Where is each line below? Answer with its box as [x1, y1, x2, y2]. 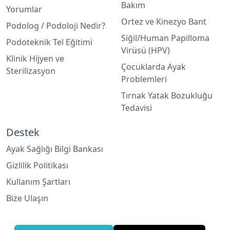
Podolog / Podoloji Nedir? [6, 20, 105, 31]
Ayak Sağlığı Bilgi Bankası [6, 143, 103, 155]
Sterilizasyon [6, 65, 55, 76]
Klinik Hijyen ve [6, 52, 64, 64]
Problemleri [121, 73, 167, 85]
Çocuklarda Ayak [121, 61, 186, 72]
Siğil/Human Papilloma [121, 32, 209, 44]
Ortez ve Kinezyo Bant [121, 15, 206, 27]
